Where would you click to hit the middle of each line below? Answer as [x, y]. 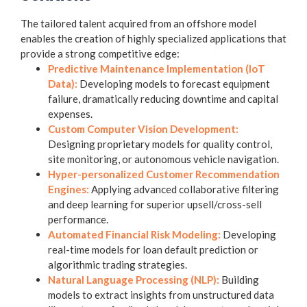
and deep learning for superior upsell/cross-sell [155, 204]
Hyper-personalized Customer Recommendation [164, 174]
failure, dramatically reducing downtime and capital [163, 98]
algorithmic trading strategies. [118, 264]
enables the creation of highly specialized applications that [153, 38]
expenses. [70, 113]
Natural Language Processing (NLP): [134, 279]
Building [239, 279]
